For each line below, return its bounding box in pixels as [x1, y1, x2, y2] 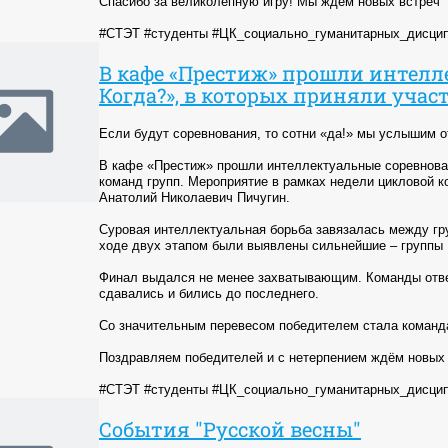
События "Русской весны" [99, 415, 361, 442]
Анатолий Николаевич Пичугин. [99, 189, 290, 205]
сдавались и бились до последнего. [99, 285, 319, 301]
